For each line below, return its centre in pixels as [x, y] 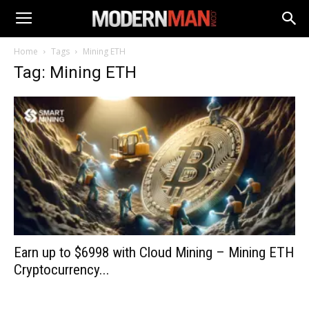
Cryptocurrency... [62, 270]
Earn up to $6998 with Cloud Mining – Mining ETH [154, 253]
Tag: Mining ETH [75, 72]
